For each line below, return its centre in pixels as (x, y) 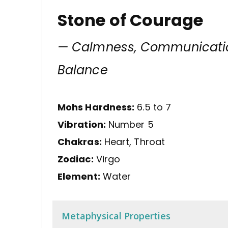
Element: (79, 176)
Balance (83, 70)
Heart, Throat (133, 141)
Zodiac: (76, 159)
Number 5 (130, 124)
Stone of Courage (131, 20)
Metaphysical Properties (116, 216)
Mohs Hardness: (96, 107)
